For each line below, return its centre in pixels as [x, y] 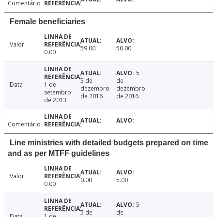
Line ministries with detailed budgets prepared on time [109, 143]
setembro [57, 93]
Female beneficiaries [47, 22]
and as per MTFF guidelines [59, 154]
